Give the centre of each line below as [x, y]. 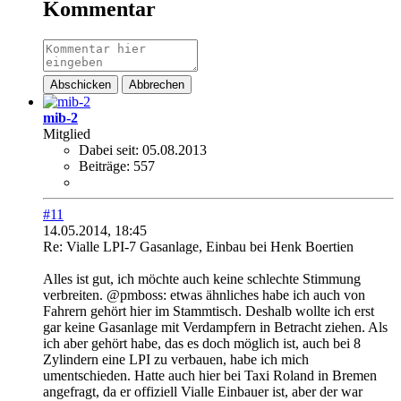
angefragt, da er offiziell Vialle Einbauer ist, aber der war [203, 391]
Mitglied [67, 133]
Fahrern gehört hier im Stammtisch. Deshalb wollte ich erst [209, 311]
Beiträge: [104, 166]
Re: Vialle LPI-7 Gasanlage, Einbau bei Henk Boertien [198, 246]
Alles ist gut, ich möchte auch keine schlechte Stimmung [202, 278]
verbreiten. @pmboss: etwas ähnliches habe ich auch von [204, 294]
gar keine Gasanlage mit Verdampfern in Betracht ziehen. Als [215, 327]
